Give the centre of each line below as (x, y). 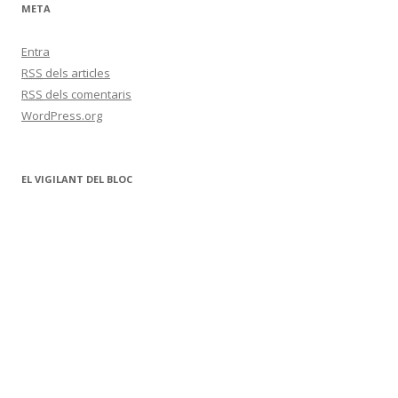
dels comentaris (87, 94)
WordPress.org (62, 115)
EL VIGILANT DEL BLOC (77, 179)
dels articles (76, 72)
